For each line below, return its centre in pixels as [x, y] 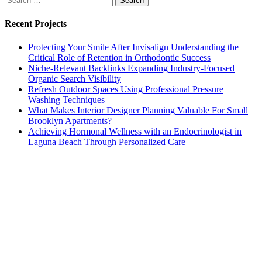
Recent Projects [36, 24]
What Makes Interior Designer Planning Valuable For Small [138, 110]
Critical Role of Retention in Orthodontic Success [119, 57]
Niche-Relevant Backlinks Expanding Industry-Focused [131, 68]
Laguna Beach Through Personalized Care [107, 142]
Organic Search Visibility [75, 78]
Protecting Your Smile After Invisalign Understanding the [133, 47]
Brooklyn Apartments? [70, 120]
